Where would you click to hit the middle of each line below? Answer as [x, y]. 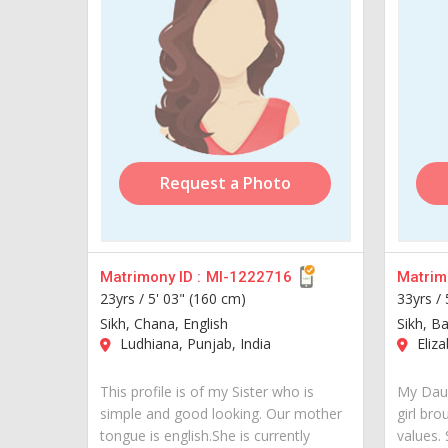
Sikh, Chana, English [164, 323]
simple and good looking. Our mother [221, 413]
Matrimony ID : [150, 276]
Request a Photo [225, 182]
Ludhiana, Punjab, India [193, 343]
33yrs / [420, 298]
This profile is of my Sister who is [207, 391]
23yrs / [124, 298]
